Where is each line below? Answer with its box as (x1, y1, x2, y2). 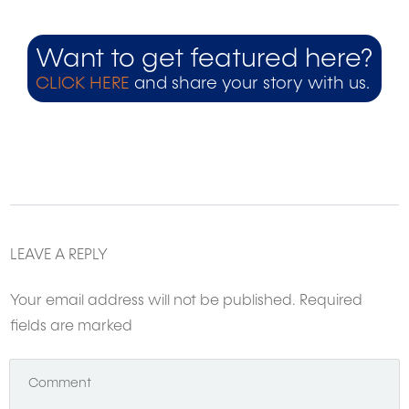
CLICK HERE (36, 75, 130, 93)
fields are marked (10, 320, 132, 335)
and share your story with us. (130, 75, 370, 93)
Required (296, 294, 362, 309)
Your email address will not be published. (10, 294, 296, 309)
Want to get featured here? (36, 47, 372, 73)
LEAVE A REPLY (10, 248, 108, 264)
